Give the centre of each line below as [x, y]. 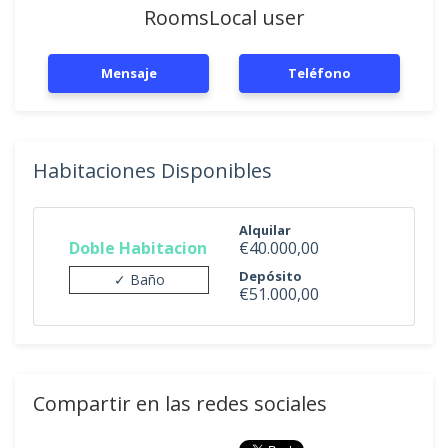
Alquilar [265, 230]
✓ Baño [139, 279]
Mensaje [128, 73]
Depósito [270, 276]
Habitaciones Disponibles [152, 170]
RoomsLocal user [224, 17]
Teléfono [319, 73]
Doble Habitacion [138, 247]
